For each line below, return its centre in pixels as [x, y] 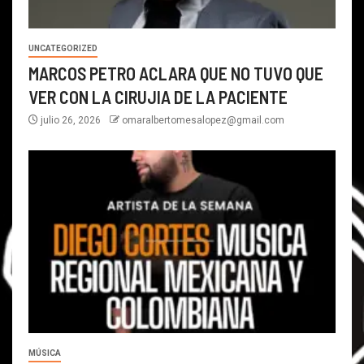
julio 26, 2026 [71, 120]
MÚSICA [45, 353]
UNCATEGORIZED [63, 48]
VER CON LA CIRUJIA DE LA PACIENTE [158, 96]
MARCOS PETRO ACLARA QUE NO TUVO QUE [176, 73]
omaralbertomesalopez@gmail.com [203, 120]
